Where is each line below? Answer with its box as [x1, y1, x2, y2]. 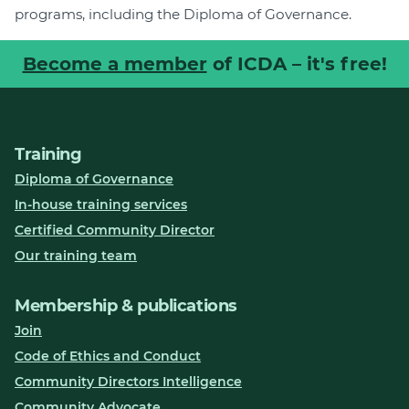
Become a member [22, 52, 207, 75]
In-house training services [15, 195, 187, 213]
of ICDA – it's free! [206, 52, 387, 75]
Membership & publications [15, 295, 237, 316]
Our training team [15, 246, 137, 264]
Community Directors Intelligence [15, 372, 242, 390]
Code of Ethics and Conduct [15, 347, 201, 364]
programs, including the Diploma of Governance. [15, 5, 351, 23]
